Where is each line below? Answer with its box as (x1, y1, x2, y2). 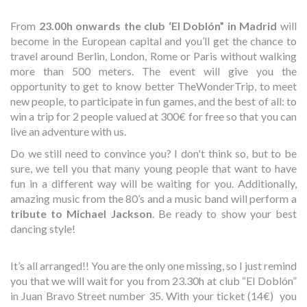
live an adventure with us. (10, 125, 126, 138)
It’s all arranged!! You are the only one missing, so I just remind (10, 259, 297, 273)
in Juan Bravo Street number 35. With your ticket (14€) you (10, 289, 297, 303)
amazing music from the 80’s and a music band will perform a (10, 192, 297, 206)
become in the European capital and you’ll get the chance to (10, 34, 297, 48)
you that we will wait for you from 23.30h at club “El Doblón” (10, 274, 297, 288)
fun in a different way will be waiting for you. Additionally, (10, 177, 297, 191)
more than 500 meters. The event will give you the (10, 64, 297, 78)
